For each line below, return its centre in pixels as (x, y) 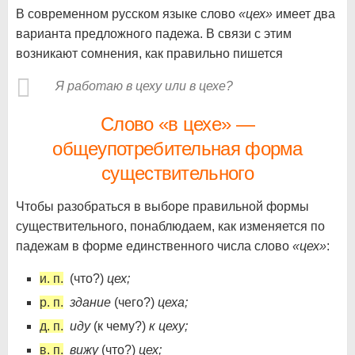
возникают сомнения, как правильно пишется (149, 53)
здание (90, 302)
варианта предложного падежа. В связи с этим (154, 34)
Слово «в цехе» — (177, 124)
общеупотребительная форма (177, 149)
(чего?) (134, 302)
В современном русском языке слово (127, 14)
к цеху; (168, 326)
